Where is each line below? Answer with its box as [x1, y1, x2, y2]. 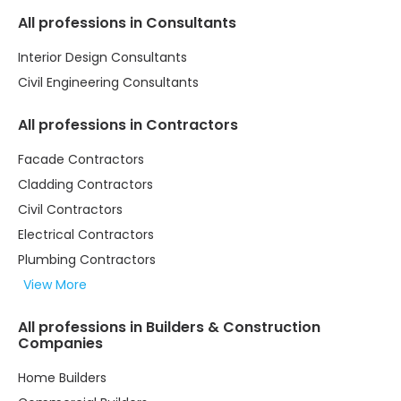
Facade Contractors [18, 150, 144, 169]
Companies [18, 333, 103, 354]
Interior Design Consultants [18, 48, 187, 67]
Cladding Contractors [18, 175, 153, 194]
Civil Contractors [18, 200, 123, 219]
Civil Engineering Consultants [18, 73, 199, 92]
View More [23, 276, 87, 294]
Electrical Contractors [18, 226, 154, 244]
